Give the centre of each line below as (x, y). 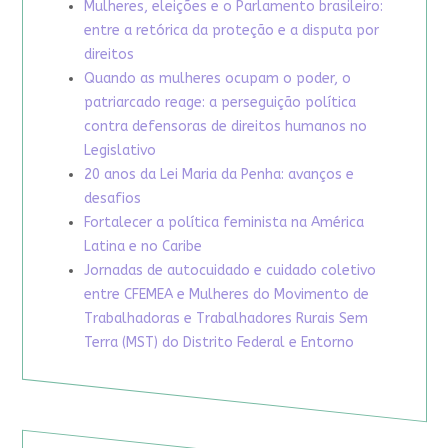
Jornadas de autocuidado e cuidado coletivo (229, 271)
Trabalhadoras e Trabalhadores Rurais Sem (225, 319)
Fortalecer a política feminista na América (223, 223)
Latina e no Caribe (142, 247)
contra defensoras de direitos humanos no (225, 127)
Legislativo (119, 151)
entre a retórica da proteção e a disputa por (231, 31)
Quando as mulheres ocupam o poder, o (217, 79)
